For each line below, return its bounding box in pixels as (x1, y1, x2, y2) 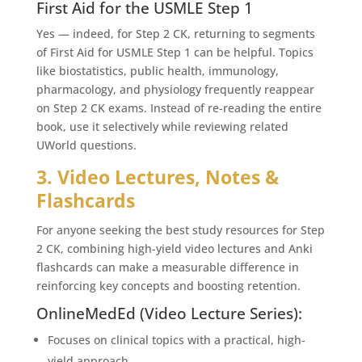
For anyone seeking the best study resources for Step (36, 221, 325, 238)
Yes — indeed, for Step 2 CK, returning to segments (36, 25, 315, 41)
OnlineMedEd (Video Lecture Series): (36, 302, 302, 324)
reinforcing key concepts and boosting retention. (36, 277, 301, 293)
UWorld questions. (36, 137, 137, 153)
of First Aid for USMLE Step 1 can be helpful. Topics (36, 44, 314, 60)
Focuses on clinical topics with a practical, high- (47, 331, 305, 347)
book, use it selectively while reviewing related (36, 118, 288, 134)
